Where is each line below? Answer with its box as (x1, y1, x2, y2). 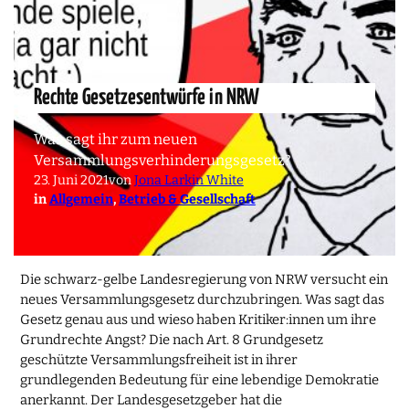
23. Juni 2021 (33, 173, 109, 189)
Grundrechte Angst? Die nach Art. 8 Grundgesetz (20, 330, 324, 348)
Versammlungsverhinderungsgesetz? (33, 152, 291, 170)
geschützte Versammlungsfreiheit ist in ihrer (20, 351, 299, 368)
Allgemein (48, 192, 113, 208)
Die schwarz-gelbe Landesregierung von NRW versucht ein (20, 270, 389, 288)
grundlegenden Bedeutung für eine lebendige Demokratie (20, 371, 380, 388)
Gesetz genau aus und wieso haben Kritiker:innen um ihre (20, 310, 377, 328)
